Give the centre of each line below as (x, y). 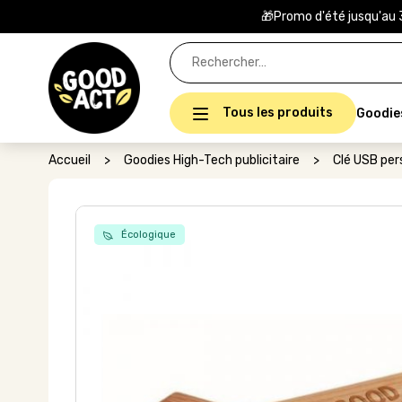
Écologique (147, 235)
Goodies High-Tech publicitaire (211, 160)
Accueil (69, 160)
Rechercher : (205, 50)
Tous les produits (277, 113)
